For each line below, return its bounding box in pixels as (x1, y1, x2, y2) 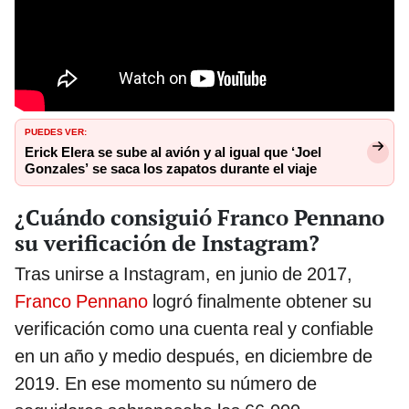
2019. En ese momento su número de (15, 372, 317, 394)
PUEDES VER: (25, 122, 87, 138)
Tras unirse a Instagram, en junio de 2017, (15, 262, 352, 285)
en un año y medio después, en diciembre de (15, 344, 372, 367)
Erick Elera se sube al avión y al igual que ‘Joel (25, 143, 321, 161)
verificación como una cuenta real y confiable (15, 317, 373, 340)
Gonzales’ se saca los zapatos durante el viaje (25, 160, 317, 177)
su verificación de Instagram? (15, 227, 320, 257)
